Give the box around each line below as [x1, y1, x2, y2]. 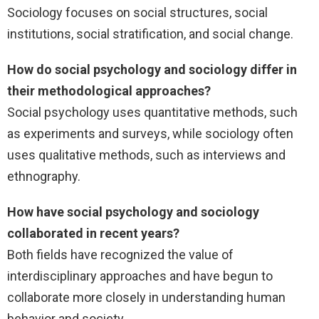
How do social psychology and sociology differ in [7, 62, 297, 78]
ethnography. [7, 169, 80, 184]
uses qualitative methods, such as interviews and [7, 147, 286, 163]
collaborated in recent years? [7, 226, 179, 241]
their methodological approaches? [7, 83, 211, 99]
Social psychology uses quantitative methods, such [7, 105, 298, 120]
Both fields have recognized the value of [7, 247, 234, 263]
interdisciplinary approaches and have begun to [7, 268, 273, 284]
